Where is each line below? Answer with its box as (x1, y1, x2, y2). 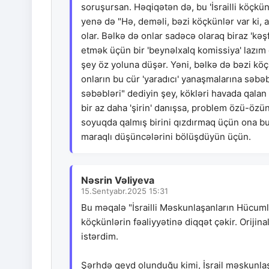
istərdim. (81, 231, 118, 243)
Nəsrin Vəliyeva (81, 174, 154, 187)
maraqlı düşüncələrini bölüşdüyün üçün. (81, 131, 251, 143)
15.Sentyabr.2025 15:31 (81, 186, 168, 196)
